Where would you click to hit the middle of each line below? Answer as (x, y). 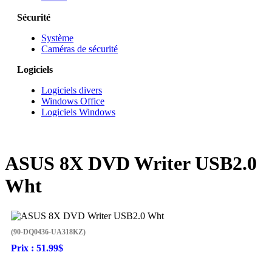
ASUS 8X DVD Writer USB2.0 (131, 164)
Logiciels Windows (78, 112)
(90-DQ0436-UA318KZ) (48, 232)
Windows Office (73, 101)
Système (57, 38)
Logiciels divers (72, 90)
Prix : (24, 248)
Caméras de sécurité (80, 49)
